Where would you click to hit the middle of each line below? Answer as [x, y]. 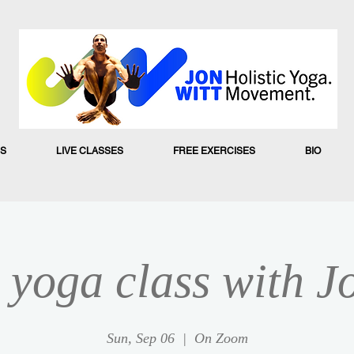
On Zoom [221, 338]
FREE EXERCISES [214, 151]
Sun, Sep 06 [140, 338]
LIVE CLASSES [89, 151]
